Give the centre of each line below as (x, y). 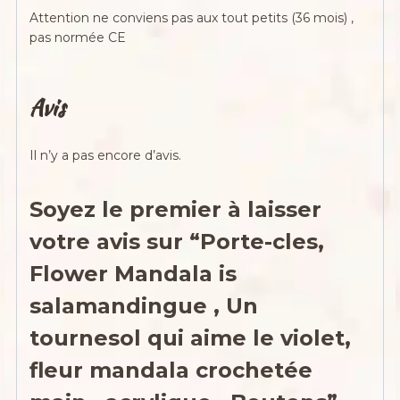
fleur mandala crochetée (171, 370)
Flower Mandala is (133, 273)
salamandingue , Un (144, 305)
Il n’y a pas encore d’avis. (106, 155)
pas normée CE (78, 37)
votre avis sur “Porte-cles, (177, 241)
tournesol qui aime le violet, (191, 337)
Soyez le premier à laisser (176, 209)
